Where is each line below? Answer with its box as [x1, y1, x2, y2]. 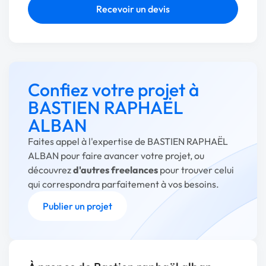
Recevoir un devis [96, 3, 170, 15]
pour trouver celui [158, 164, 234, 176]
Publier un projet [43, 200, 112, 212]
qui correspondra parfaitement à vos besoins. [28, 178, 219, 190]
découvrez [28, 164, 73, 176]
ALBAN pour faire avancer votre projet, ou [28, 150, 204, 161]
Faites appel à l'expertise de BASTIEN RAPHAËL [28, 135, 228, 147]
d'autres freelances [73, 164, 158, 176]
